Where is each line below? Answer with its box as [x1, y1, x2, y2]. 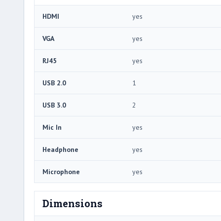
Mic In [42, 123, 62, 132]
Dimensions [42, 197, 103, 210]
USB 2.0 [42, 78, 66, 88]
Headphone [42, 145, 78, 154]
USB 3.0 [42, 101, 66, 110]
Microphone [42, 167, 80, 177]
